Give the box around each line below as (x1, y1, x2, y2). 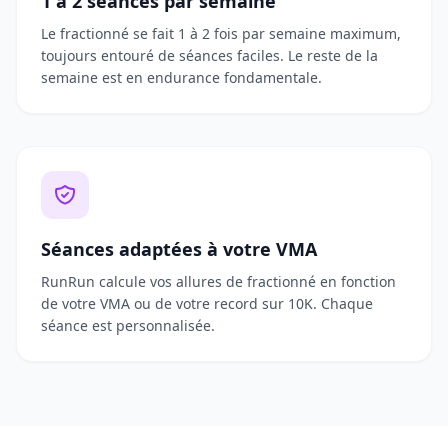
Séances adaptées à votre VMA (41, 237, 317, 261)
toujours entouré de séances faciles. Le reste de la (41, 46, 378, 65)
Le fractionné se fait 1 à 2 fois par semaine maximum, (41, 24, 401, 43)
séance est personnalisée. (41, 316, 215, 335)
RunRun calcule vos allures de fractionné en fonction (41, 272, 396, 291)
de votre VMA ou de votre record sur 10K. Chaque (41, 294, 373, 313)
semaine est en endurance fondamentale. (41, 68, 322, 87)
